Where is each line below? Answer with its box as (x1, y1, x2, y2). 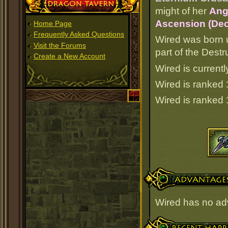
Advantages (144, 167, 190, 177)
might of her (155, 5, 209, 16)
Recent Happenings (144, 216, 220, 225)
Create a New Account (34, 52, 105, 61)
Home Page (34, 19, 72, 27)
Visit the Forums (34, 41, 86, 49)
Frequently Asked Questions (34, 30, 124, 39)
